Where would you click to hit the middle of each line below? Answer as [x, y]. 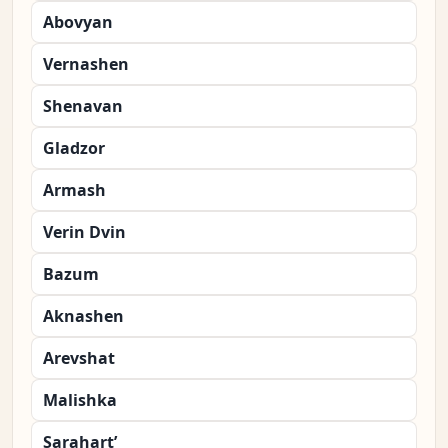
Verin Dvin [84, 232]
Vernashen [86, 64]
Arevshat [79, 358]
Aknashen [83, 316]
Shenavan [83, 106]
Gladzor [74, 148]
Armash [74, 190]
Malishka [80, 400]
